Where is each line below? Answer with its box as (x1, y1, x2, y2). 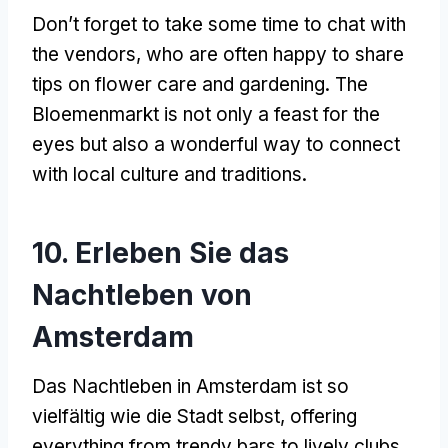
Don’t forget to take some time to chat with (32, 12, 406, 36)
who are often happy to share (146, 42, 404, 66)
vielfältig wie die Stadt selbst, (32, 404, 290, 428)
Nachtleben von (32, 277, 252, 312)
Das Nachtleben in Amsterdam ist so (32, 374, 349, 398)
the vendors (32, 42, 136, 66)
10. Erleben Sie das (32, 235, 289, 270)
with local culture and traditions (32, 162, 302, 186)
